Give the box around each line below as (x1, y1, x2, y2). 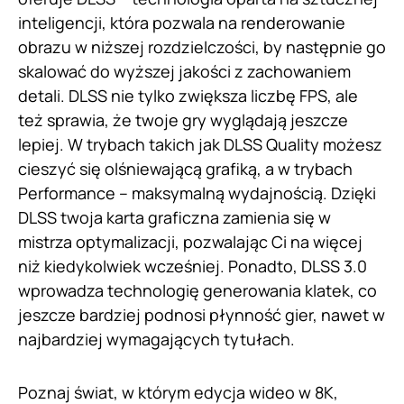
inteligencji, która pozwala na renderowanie (18, 12, 345, 34)
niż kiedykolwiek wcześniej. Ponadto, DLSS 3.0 (18, 255, 367, 278)
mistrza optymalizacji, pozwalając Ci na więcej (18, 231, 363, 253)
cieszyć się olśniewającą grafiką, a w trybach (18, 158, 353, 180)
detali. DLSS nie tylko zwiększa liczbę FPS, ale (18, 85, 358, 107)
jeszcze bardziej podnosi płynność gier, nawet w (18, 304, 385, 326)
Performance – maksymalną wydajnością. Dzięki (18, 182, 376, 205)
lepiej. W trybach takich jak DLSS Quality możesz (18, 133, 382, 156)
